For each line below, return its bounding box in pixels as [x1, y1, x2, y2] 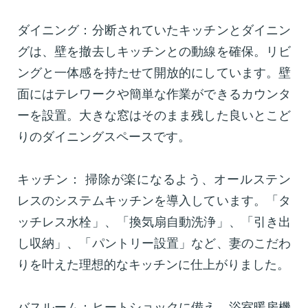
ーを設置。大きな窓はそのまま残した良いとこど [17, 108, 291, 122]
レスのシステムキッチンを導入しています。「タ [17, 193, 291, 208]
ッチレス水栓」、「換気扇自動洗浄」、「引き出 [17, 214, 291, 229]
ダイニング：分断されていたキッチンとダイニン [17, 23, 291, 37]
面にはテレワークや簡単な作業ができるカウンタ [17, 87, 291, 101]
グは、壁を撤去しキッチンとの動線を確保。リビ [17, 44, 291, 58]
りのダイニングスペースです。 [17, 129, 190, 144]
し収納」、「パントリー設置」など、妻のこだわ [17, 236, 291, 250]
